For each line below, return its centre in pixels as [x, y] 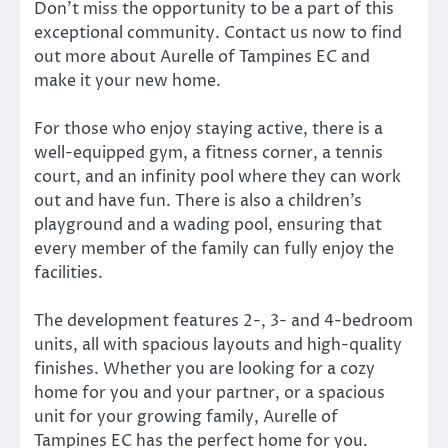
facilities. [68, 273]
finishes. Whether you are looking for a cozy [204, 369]
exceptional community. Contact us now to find [218, 33]
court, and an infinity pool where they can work [217, 177]
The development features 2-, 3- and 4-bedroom [223, 321]
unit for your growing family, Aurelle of [186, 417]
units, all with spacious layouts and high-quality [218, 345]
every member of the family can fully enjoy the [214, 249]
